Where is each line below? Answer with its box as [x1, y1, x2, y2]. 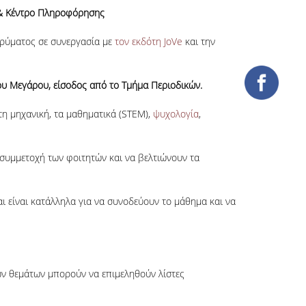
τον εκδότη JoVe [114, 35, 182, 48]
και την [182, 35, 215, 48]
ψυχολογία [152, 107, 199, 120]
